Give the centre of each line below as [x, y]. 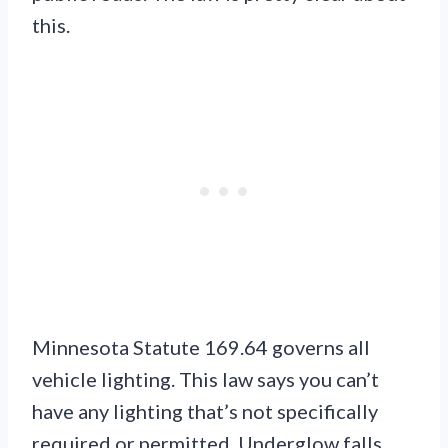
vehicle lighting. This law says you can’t [205, 379]
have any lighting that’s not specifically [205, 411]
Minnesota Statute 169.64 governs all [201, 347]
